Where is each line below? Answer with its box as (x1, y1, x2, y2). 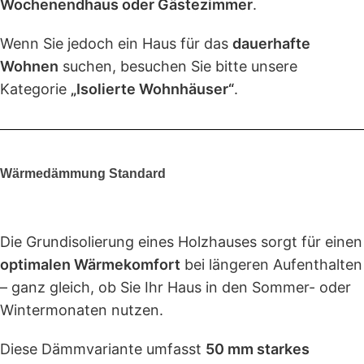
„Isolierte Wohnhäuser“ (71, 80, 234, 98)
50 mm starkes (206, 340, 310, 358)
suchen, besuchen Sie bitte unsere (58, 58, 297, 76)
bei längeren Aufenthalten (180, 256, 362, 274)
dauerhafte (232, 35, 310, 53)
